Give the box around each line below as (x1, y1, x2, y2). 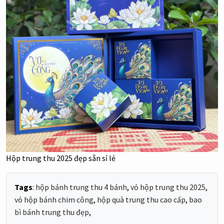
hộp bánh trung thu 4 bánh (35, 182, 127, 192)
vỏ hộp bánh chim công (14, 194, 93, 205)
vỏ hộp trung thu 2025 (130, 182, 205, 192)
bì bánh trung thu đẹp (14, 207, 89, 217)
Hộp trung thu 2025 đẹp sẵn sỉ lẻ (6, 153, 115, 163)
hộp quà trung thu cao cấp (97, 194, 185, 205)
